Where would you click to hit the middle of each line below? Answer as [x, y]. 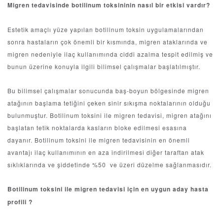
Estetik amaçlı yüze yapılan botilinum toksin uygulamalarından [106, 30]
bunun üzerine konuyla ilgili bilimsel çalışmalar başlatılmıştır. [104, 67]
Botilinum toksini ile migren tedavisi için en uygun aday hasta [108, 189]
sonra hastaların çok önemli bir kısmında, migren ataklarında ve [108, 42]
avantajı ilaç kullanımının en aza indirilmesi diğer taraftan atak [106, 152]
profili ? [20, 202]
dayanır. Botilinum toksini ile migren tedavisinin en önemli [99, 140]
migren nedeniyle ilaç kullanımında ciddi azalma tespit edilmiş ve [110, 54]
